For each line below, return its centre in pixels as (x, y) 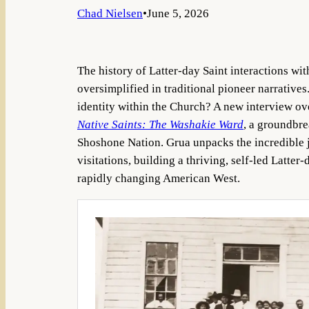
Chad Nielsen (110, 13)
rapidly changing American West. (159, 179)
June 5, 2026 (178, 13)
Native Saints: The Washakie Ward (160, 125)
